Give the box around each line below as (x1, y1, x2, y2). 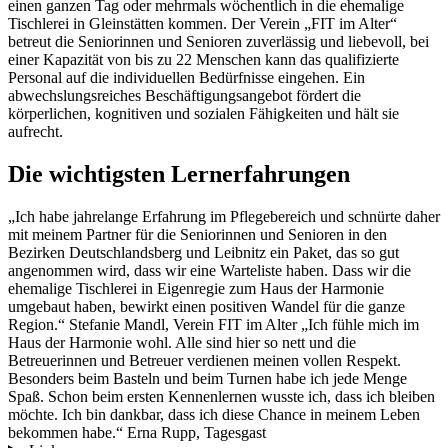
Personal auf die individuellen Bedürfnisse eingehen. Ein (8, 68, 365, 86)
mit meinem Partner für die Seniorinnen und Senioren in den (8, 225, 387, 243)
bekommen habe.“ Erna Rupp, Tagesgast (8, 423, 266, 441)
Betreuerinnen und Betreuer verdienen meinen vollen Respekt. (8, 351, 401, 369)
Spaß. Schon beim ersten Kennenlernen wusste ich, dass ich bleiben (8, 387, 435, 405)
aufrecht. (8, 122, 63, 140)
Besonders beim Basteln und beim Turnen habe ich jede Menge (8, 369, 407, 387)
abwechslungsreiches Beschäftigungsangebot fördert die (8, 86, 361, 104)
